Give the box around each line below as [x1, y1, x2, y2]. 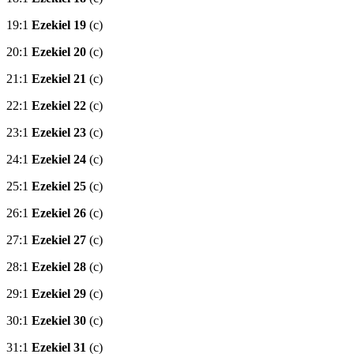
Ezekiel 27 [32, 233, 86, 247]
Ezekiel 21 [32, 72, 86, 86]
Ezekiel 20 [32, 45, 86, 59]
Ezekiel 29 [32, 287, 86, 301]
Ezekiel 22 [32, 99, 86, 113]
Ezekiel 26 [32, 206, 86, 220]
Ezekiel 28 [32, 260, 86, 274]
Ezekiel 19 [32, 18, 86, 32]
